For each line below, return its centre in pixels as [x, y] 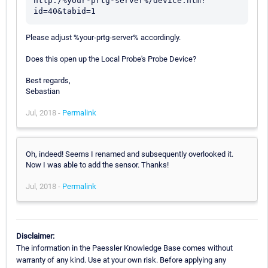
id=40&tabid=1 [65, 11]
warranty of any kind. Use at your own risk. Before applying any [121, 260]
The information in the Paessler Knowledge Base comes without [124, 248]
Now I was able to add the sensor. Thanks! [97, 165]
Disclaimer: [35, 236]
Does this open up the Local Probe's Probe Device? [111, 59]
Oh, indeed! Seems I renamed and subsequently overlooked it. [130, 154]
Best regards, [48, 80]
